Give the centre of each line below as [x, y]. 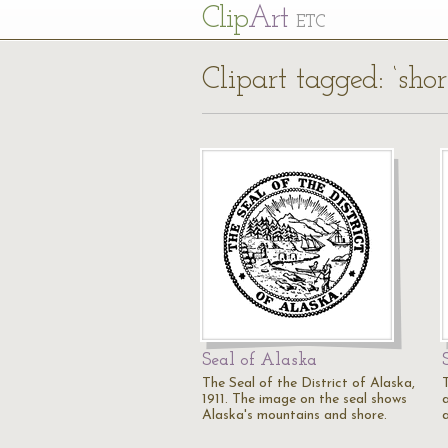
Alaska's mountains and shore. [294, 415]
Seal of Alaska [259, 360]
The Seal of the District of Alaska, [308, 383]
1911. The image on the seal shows [304, 399]
